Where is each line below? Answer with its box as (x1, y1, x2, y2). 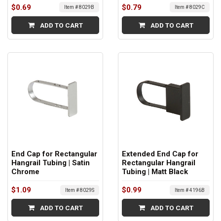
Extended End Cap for (122, 149, 198, 159)
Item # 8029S (65, 187, 94, 193)
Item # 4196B (175, 187, 205, 193)
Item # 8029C (175, 4, 205, 10)
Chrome (11, 167, 39, 177)
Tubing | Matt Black (122, 167, 188, 177)
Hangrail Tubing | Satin (11, 158, 90, 168)
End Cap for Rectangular (11, 149, 97, 159)
